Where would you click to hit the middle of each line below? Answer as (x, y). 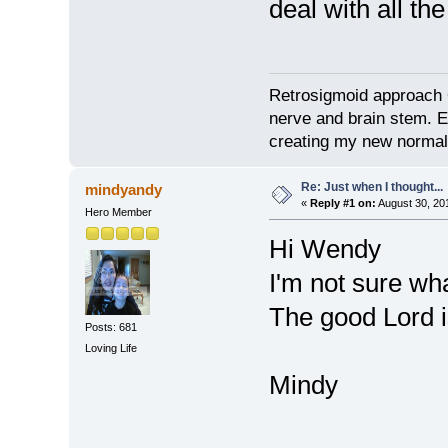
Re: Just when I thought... (371, 187)
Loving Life (110, 348)
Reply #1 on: (342, 203)
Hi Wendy (324, 249)
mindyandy (124, 190)
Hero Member (118, 212)
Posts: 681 (110, 326)
